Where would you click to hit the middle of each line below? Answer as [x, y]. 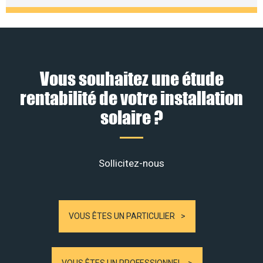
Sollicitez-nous [131, 163]
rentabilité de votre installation [131, 98]
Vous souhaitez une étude [131, 78]
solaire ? [131, 117]
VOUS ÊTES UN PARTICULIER [122, 216]
